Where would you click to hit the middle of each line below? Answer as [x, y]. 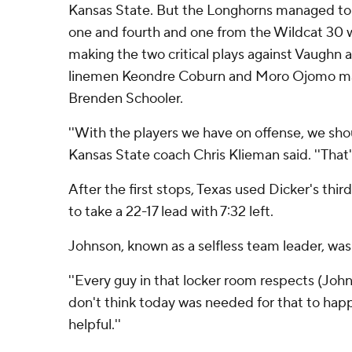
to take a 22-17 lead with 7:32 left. [171, 212]
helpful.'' [95, 325]
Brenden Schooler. [126, 99]
